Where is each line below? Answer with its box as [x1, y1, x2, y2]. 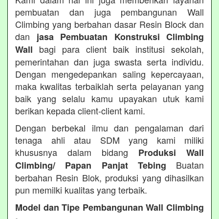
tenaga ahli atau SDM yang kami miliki [15, 133, 204, 146]
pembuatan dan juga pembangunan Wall [15, 5, 204, 18]
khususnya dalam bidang [15, 145, 138, 158]
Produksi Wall [138, 146, 204, 159]
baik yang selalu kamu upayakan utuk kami [15, 91, 204, 105]
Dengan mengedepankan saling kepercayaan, [15, 67, 204, 80]
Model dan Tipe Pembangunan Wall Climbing [15, 200, 204, 214]
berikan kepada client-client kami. [15, 104, 145, 117]
